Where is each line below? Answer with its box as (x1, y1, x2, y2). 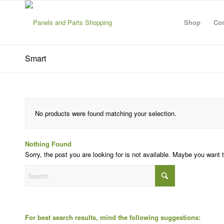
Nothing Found (25, 139, 71, 148)
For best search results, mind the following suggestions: (25, 212, 200, 222)
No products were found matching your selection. (35, 108, 176, 118)
